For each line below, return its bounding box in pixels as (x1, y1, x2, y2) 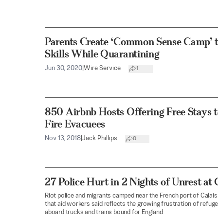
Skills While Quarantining (45, 48, 160, 60)
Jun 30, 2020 (45, 65, 82, 72)
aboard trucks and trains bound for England (45, 209, 163, 216)
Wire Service (84, 65, 121, 72)
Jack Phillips (82, 135, 117, 142)
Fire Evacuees (45, 118, 106, 130)
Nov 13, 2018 (45, 135, 81, 142)
